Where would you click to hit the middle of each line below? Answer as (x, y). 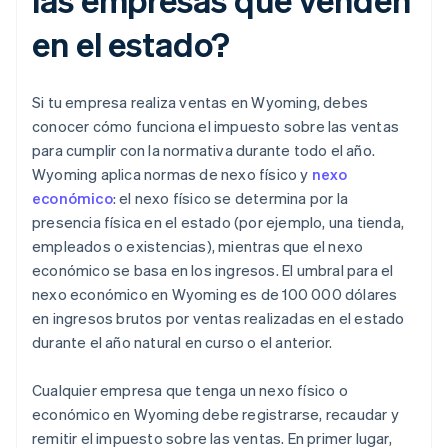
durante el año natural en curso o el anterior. (182, 342)
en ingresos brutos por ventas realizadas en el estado (218, 318)
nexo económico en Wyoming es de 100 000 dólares (215, 294)
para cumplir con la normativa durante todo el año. (204, 150)
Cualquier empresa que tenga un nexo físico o (190, 390)
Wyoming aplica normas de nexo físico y (172, 174)
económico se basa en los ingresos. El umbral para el (213, 270)
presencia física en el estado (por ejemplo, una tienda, (218, 222)
